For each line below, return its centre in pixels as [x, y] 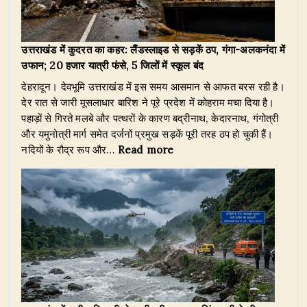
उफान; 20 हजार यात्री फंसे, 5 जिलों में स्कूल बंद [112, 66]
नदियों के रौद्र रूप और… [70, 150]
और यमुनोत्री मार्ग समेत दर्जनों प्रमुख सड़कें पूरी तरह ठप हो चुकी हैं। [147, 134]
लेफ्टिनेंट [123, 16]
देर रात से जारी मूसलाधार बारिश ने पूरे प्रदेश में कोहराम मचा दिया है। [148, 103]
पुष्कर [117, 110]
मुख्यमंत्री [124, 95]
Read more [146, 150]
